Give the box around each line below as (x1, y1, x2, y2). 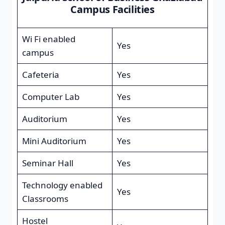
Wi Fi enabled (22, 33, 75, 45)
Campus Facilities (70, 2, 155, 16)
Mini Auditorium (22, 135, 86, 147)
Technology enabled (22, 179, 102, 191)
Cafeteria (22, 68, 59, 80)
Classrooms (22, 192, 68, 204)
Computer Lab (22, 90, 79, 102)
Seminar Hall (22, 157, 73, 169)
